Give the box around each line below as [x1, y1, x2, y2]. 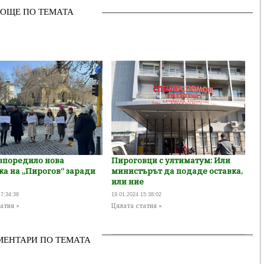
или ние [111, 176, 144, 187]
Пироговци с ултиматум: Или [111, 155, 230, 166]
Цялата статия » [111, 202, 162, 210]
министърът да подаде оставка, [111, 166, 243, 176]
